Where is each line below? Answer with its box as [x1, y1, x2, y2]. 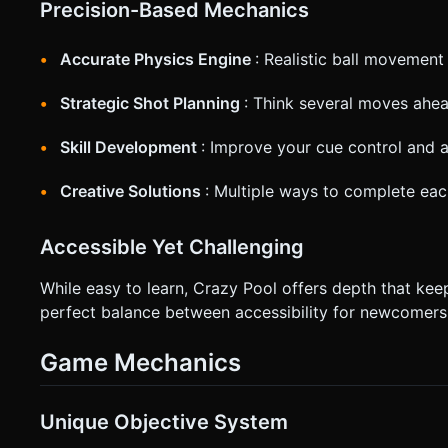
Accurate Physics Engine [60, 48, 255, 69]
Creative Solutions [60, 180, 205, 201]
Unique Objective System [40, 409, 288, 434]
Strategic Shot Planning [60, 92, 244, 113]
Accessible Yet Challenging [40, 234, 304, 259]
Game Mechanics [40, 347, 241, 377]
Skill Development [60, 136, 201, 157]
